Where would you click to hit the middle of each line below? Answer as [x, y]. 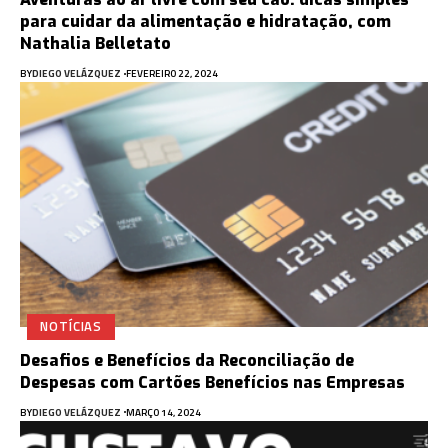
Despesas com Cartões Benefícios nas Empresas [212, 382]
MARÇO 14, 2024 [163, 412]
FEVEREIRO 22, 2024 [171, 74]
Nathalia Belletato [95, 44]
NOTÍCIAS [71, 326]
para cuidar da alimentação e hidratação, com [205, 22]
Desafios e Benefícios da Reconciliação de [187, 360]
